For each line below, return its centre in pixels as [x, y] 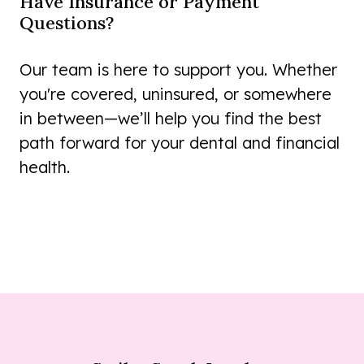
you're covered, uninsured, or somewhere [175, 94]
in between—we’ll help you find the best [171, 119]
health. [45, 167]
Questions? [67, 23]
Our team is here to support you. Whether [178, 70]
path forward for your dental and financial [180, 143]
